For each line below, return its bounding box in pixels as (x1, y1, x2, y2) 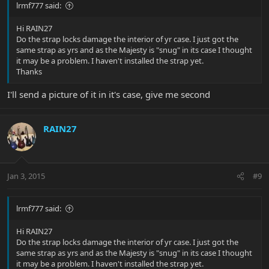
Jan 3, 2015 (7, 171, 45, 182)
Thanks (16, 66, 42, 77)
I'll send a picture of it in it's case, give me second (7, 88, 210, 100)
